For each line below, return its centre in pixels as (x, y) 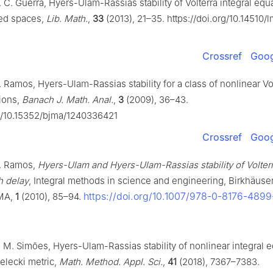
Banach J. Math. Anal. (68, 100)
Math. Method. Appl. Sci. (111, 262)
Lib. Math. (67, 19)
